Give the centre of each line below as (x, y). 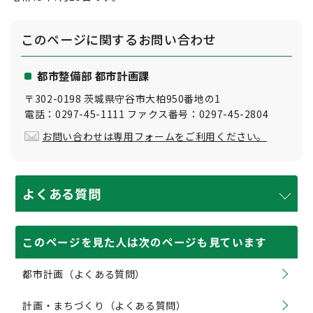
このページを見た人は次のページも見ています (145, 242)
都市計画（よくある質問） (84, 274)
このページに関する (80, 39)
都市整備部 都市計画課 (94, 75)
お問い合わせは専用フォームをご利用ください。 (155, 136)
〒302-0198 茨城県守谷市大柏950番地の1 (123, 99)
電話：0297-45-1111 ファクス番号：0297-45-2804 (147, 114)
